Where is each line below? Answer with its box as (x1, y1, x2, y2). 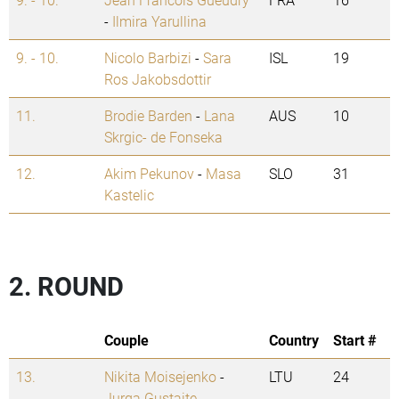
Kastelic (104, 185, 154, 205)
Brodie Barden (104, 106, 192, 126)
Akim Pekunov (104, 164, 194, 183)
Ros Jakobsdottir (104, 69, 211, 89)
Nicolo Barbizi (104, 48, 191, 68)
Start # (333, 330, 377, 350)
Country (269, 330, 319, 350)
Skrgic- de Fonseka (104, 127, 223, 147)
